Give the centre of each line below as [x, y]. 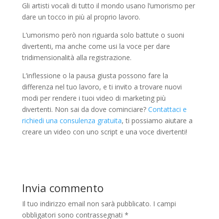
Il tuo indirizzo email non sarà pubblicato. [86, 203]
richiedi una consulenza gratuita [72, 120]
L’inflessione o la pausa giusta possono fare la [95, 75]
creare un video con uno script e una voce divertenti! [104, 131]
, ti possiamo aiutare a [157, 120]
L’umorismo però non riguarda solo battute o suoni [103, 35]
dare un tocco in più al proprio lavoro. [81, 17]
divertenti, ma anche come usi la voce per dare [96, 46]
